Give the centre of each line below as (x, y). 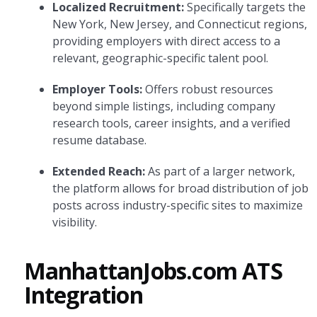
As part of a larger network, (220, 171)
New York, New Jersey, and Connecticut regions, (179, 24)
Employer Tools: (97, 89)
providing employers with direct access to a (166, 41)
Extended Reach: (98, 171)
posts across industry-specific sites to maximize (177, 205)
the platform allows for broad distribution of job (180, 188)
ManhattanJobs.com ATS (153, 271)
